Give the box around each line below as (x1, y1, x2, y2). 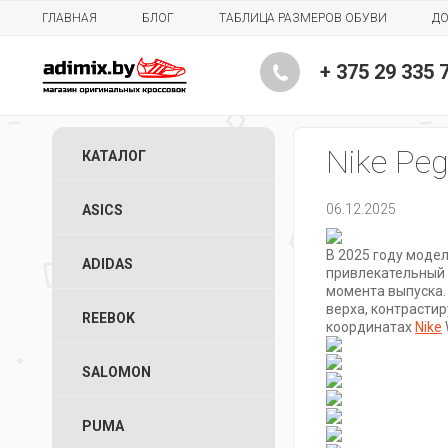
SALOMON (82, 364, 151, 380)
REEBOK (82, 310, 135, 326)
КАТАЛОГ (82, 148, 146, 164)
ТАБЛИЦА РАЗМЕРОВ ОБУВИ (219, 11, 387, 25)
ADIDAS (82, 256, 133, 272)
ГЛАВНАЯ (42, 11, 97, 25)
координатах (326, 319, 415, 335)
